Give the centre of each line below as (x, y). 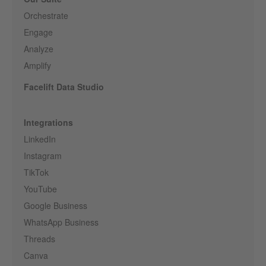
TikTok (36, 172)
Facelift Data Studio (64, 87)
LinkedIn (40, 139)
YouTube (40, 189)
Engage (38, 32)
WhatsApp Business (61, 222)
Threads (39, 239)
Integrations (48, 123)
